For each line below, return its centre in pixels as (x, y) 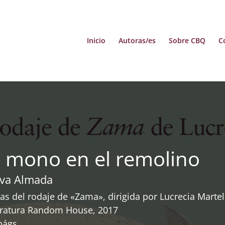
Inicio (96, 40)
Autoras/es (137, 40)
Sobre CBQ (187, 40)
